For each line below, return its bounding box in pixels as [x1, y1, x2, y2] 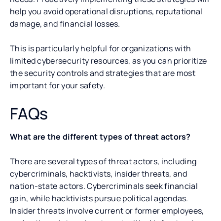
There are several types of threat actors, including [10, 155, 197, 167]
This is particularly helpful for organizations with [10, 42, 191, 54]
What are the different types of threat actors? [10, 131, 191, 142]
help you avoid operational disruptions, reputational [10, 5, 203, 17]
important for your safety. [10, 79, 105, 91]
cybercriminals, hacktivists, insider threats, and [10, 168, 187, 179]
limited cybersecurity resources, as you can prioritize [10, 55, 207, 66]
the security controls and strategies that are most [10, 67, 195, 78]
